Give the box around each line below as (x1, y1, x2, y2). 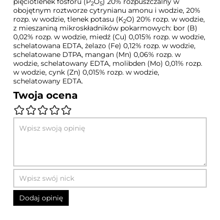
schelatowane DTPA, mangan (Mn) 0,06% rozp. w (13, 50, 181, 59)
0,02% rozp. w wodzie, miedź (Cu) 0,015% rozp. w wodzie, (13, 32, 206, 42)
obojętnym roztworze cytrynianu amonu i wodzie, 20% (13, 6, 201, 15)
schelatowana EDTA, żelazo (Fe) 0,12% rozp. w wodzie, (13, 41, 196, 51)
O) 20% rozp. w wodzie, (126, 15, 205, 24)
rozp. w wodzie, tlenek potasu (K (13, 15, 124, 24)
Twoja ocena (13, 89, 78, 102)
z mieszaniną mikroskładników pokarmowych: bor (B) (13, 24, 198, 33)
